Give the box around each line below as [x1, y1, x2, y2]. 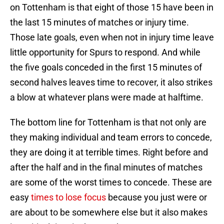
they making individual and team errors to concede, [10, 132, 212, 143]
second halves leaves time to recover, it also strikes [10, 77, 212, 88]
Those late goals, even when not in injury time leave [10, 32, 214, 43]
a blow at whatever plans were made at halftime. [10, 92, 203, 103]
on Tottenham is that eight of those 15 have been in [10, 2, 213, 13]
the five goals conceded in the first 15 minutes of [10, 62, 202, 73]
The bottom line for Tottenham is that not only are [10, 117, 206, 128]
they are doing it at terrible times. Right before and [10, 147, 208, 158]
